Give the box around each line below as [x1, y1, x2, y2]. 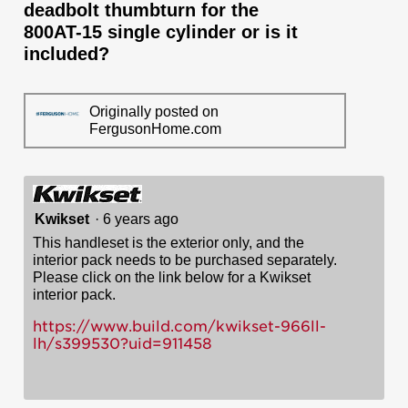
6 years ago [103, 210, 186, 227]
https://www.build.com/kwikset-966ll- [33, 317, 326, 335]
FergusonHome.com [88, 121, 221, 138]
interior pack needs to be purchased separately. [33, 251, 337, 268]
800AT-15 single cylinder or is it [24, 21, 298, 42]
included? [24, 43, 115, 64]
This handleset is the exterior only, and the [33, 234, 304, 250]
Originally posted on [88, 104, 219, 120]
